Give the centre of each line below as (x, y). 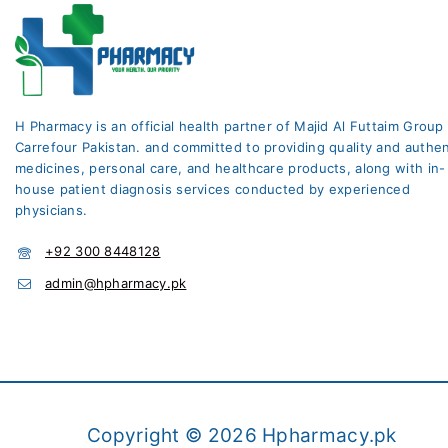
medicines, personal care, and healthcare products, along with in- (230, 168)
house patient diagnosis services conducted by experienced (213, 189)
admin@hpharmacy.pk (116, 282)
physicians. (51, 210)
